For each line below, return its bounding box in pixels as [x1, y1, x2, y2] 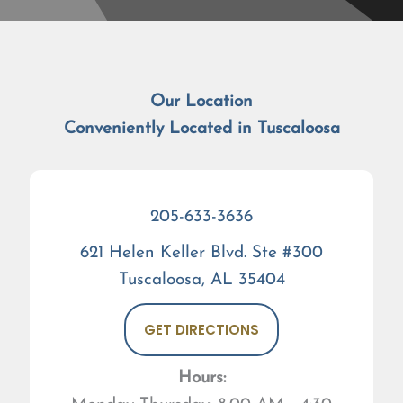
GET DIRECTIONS [144, 320, 259, 339]
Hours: [177, 370, 226, 387]
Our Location [150, 94, 253, 111]
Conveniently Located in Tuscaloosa [63, 121, 340, 138]
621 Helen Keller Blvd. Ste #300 [80, 245, 323, 262]
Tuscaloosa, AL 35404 [118, 272, 285, 289]
